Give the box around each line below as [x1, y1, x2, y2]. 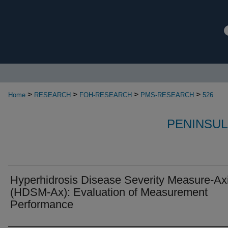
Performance [10, 198, 73, 211]
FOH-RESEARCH [79, 91, 132, 99]
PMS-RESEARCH [140, 91, 194, 99]
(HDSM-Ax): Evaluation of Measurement [10, 186, 208, 198]
